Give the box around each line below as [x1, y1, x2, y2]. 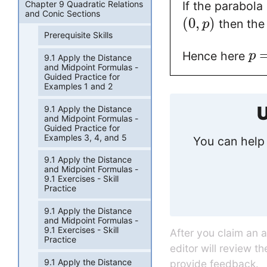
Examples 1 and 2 [44, 80, 113, 91]
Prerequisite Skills [44, 30, 113, 41]
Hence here [182, 48, 249, 63]
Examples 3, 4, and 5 [44, 132, 128, 142]
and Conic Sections [25, 8, 100, 18]
